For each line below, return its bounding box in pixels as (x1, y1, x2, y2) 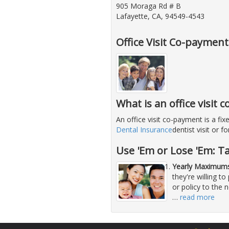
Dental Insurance (116, 125, 172, 135)
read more (180, 192, 215, 202)
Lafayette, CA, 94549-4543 (116, 11, 204, 21)
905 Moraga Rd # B (116, 1, 181, 11)
